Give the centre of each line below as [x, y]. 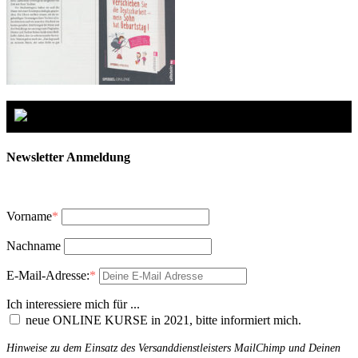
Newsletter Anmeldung [68, 157]
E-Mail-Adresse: [48, 275]
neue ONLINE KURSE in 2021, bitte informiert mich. [163, 320]
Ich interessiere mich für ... [73, 304]
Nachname [34, 245]
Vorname [29, 216]
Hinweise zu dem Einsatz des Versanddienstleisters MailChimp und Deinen [173, 348]
